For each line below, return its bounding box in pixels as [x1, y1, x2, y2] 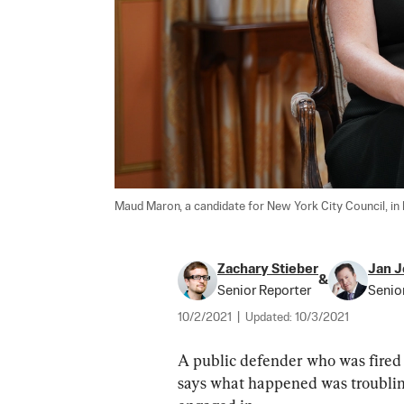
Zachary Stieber [217, 262, 318, 276]
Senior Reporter [217, 283, 311, 298]
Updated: [245, 311, 295, 324]
